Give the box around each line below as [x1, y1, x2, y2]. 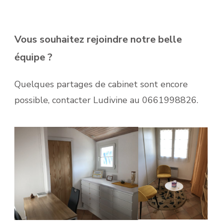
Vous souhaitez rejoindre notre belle [14, 33, 182, 46]
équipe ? [14, 51, 53, 64]
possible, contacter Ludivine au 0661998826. [14, 94, 198, 106]
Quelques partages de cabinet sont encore [14, 78, 188, 90]
